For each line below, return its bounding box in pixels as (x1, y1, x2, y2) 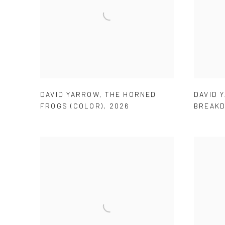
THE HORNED (105, 89, 157, 98)
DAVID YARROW (40, 89, 99, 98)
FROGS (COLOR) (40, 101, 104, 110)
